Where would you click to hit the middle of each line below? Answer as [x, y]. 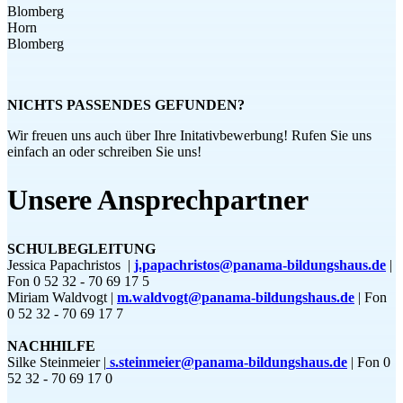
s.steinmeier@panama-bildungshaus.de [228, 362]
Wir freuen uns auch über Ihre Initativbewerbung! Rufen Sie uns [189, 135]
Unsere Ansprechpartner [158, 200]
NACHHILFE [51, 345]
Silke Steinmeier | [57, 362]
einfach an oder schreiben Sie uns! [104, 151]
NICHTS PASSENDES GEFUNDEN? [126, 104]
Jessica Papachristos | [69, 264]
